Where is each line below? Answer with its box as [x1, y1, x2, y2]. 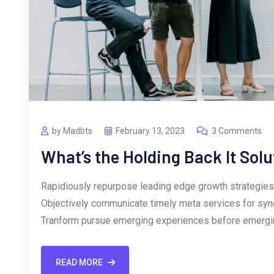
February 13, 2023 [116, 125, 185, 136]
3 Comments [212, 125, 262, 136]
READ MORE [55, 257, 103, 268]
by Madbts [52, 125, 92, 136]
